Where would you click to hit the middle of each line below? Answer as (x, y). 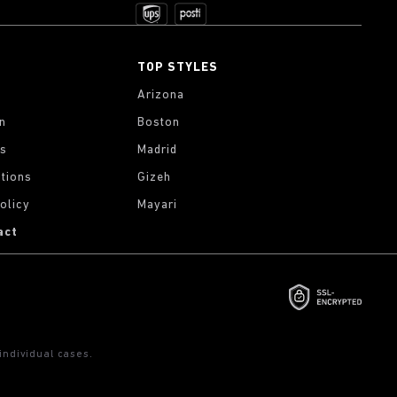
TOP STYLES (178, 68)
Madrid (158, 150)
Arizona (161, 95)
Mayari (158, 205)
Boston (159, 123)
